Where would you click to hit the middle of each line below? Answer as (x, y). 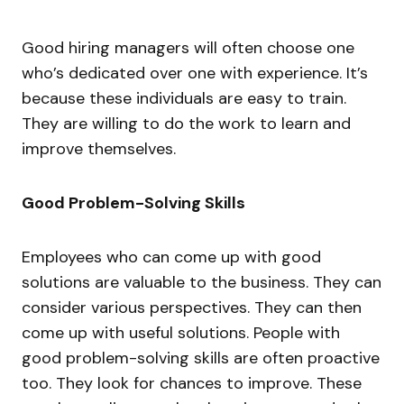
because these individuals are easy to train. (184, 98)
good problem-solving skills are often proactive (201, 358)
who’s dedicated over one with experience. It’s (195, 73)
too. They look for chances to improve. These (192, 383)
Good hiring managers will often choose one (188, 47)
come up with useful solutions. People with (181, 332)
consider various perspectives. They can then (192, 307)
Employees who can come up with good (171, 257)
